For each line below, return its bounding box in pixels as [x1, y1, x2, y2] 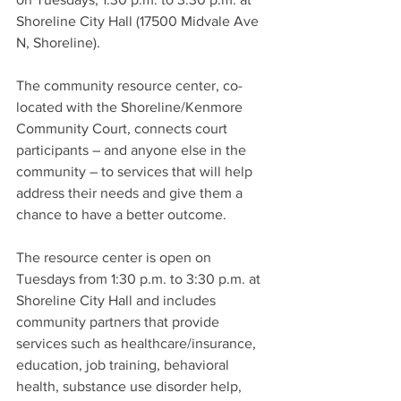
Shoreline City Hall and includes [16, 292, 219, 308]
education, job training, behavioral [16, 356, 233, 372]
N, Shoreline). [16, 34, 111, 50]
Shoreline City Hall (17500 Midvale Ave [16, 13, 262, 29]
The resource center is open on [16, 249, 215, 265]
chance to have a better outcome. [16, 206, 230, 222]
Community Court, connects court [16, 120, 231, 136]
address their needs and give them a [16, 184, 246, 200]
